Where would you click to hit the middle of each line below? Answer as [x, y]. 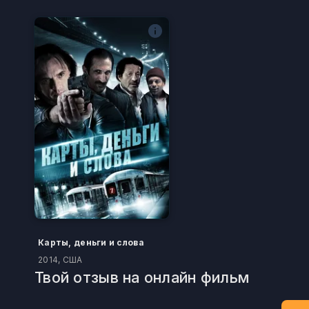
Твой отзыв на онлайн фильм [142, 278]
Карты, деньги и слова [91, 243]
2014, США [60, 260]
